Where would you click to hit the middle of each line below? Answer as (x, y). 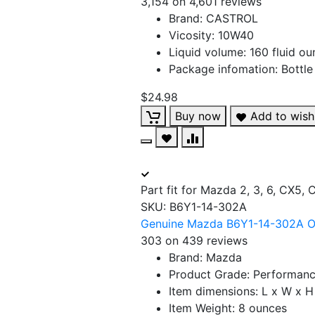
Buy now (198, 116)
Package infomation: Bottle (241, 69)
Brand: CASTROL (213, 18)
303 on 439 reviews (194, 240)
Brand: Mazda (205, 257)
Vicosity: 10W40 (211, 35)
